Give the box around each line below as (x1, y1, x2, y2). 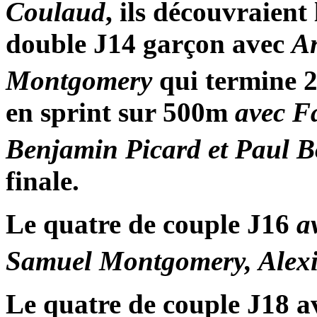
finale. (6, 166, 79, 197)
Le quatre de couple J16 (6, 209, 296, 240)
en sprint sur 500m (6, 97, 235, 128)
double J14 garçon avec (6, 28, 292, 59)
